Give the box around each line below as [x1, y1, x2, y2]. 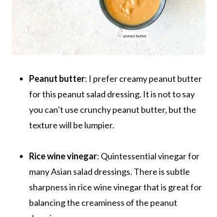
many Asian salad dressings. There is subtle [29, 166, 190, 177]
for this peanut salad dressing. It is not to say [29, 88, 195, 99]
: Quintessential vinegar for [97, 150, 200, 161]
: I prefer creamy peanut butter [85, 73, 202, 84]
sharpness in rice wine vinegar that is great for [29, 181, 202, 192]
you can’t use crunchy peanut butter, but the [29, 104, 196, 115]
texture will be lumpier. [29, 119, 116, 130]
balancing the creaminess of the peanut [29, 197, 177, 208]
